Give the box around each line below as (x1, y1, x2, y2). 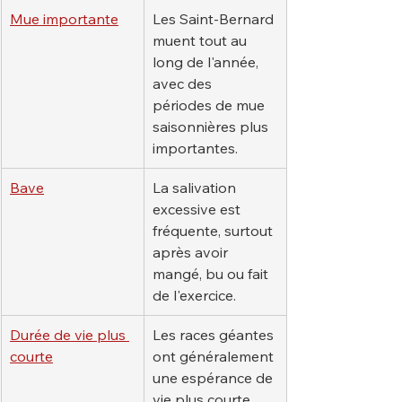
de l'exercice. (153, 286, 236, 305)
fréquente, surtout (153, 222, 276, 240)
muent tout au (153, 31, 250, 50)
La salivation (153, 179, 240, 197)
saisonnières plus (153, 118, 272, 136)
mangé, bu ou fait (153, 265, 272, 284)
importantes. (153, 139, 238, 158)
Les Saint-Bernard (153, 10, 277, 29)
